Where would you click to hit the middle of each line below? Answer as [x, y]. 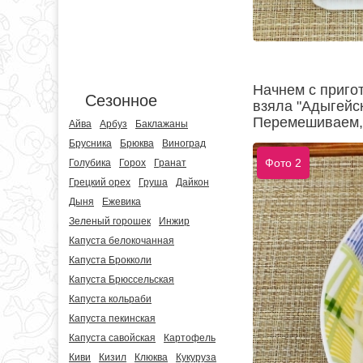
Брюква [137, 143]
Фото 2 [283, 163]
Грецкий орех [100, 182]
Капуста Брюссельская [122, 280]
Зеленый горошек [110, 221]
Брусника [90, 143]
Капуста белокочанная [122, 241]
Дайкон [192, 182]
